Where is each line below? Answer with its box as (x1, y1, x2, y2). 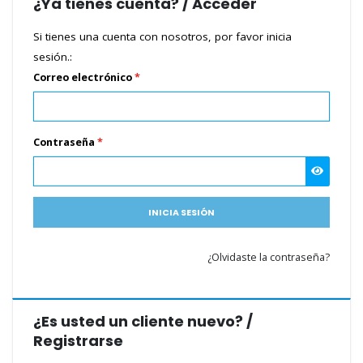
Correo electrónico (33, 70, 135, 85)
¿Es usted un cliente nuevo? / (33, 310, 253, 331)
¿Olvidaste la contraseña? (207, 250, 330, 265)
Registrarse (33, 330, 123, 351)
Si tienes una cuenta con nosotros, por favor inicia (33, 29, 292, 45)
